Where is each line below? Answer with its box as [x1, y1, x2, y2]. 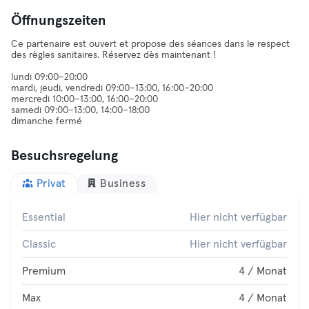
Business [100, 178, 146, 189]
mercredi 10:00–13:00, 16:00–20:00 [11, 94, 158, 104]
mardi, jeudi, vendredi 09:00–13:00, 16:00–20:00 [11, 83, 213, 93]
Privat [36, 178, 66, 189]
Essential [22, 212, 66, 223]
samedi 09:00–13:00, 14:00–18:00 [11, 106, 150, 115]
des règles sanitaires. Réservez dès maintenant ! [11, 50, 216, 60]
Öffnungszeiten [11, 14, 106, 28]
